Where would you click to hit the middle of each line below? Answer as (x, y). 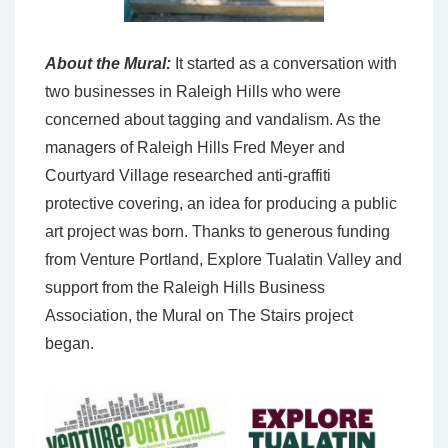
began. (69, 343)
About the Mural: (110, 63)
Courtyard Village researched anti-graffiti (188, 175)
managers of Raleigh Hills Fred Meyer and (195, 147)
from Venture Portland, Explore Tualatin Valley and (223, 259)
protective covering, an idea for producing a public (221, 203)
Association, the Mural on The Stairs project (199, 315)
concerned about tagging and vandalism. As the (213, 119)
